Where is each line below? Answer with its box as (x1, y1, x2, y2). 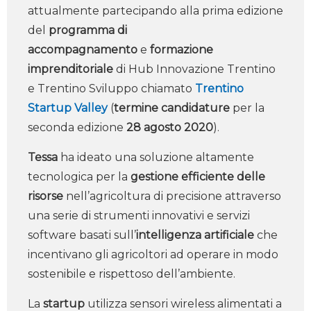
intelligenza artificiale (136, 228, 254, 242)
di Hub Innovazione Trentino (113, 62, 276, 76)
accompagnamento (28, 43, 137, 56)
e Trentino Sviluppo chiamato (28, 82, 195, 95)
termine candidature (114, 101, 230, 115)
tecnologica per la (28, 170, 131, 183)
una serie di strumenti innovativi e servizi (28, 209, 250, 222)
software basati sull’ (28, 228, 136, 242)
